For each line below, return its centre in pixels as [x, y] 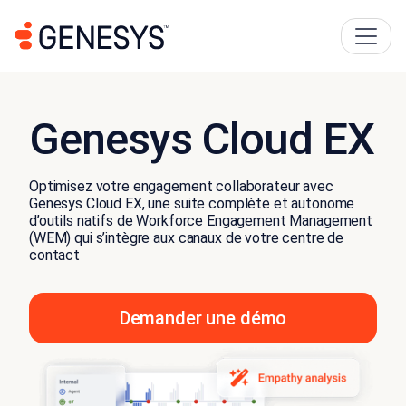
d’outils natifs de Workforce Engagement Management [201, 221]
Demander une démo [203, 319]
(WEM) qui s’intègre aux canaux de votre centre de [187, 238]
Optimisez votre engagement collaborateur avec [181, 187]
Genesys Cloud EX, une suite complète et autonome [192, 204]
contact [55, 256]
